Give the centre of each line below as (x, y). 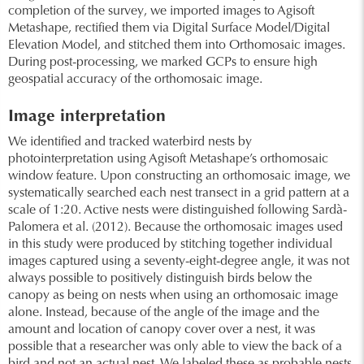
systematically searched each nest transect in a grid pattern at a (179, 193)
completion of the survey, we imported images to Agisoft (161, 11)
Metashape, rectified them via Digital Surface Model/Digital (169, 28)
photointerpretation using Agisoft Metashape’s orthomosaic (168, 159)
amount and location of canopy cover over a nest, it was (162, 330)
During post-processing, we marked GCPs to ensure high (163, 63)
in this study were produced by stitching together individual (170, 245)
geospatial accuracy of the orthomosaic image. (135, 80)
